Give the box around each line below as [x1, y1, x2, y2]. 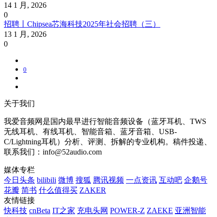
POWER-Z [110, 206, 145, 215]
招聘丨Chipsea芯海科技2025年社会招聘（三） [4, 20, 160, 29]
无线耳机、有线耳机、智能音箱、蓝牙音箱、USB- [4, 127, 177, 136]
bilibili [37, 176, 56, 185]
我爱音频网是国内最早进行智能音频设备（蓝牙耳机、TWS [4, 117, 206, 126]
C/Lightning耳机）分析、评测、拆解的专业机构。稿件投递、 [4, 138, 212, 146]
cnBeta [29, 206, 50, 215]
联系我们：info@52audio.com [4, 148, 102, 156]
